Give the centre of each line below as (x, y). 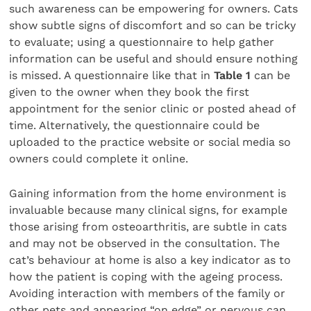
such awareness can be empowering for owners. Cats (154, 8)
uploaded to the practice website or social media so (150, 142)
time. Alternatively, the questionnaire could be (135, 125)
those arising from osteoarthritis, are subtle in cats (148, 227)
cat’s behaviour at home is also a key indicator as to (150, 260)
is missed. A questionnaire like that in (112, 75)
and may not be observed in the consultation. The (145, 244)
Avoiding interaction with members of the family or (148, 294)
